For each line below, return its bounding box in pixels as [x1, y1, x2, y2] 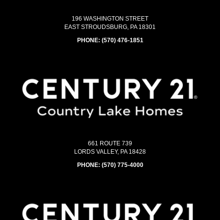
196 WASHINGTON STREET [72, 15, 148, 23]
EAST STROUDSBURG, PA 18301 [64, 24, 156, 31]
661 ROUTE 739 [88, 140, 132, 147]
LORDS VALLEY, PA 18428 [74, 148, 146, 156]
